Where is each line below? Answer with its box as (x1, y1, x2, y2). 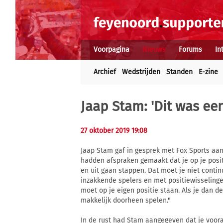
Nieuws (142, 45, 166, 54)
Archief (94, 68, 116, 76)
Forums (179, 45, 202, 54)
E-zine (199, 68, 218, 76)
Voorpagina (94, 45, 129, 54)
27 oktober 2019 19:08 (81, 126, 147, 135)
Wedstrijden (122, 68, 160, 76)
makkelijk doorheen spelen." (81, 196, 171, 205)
